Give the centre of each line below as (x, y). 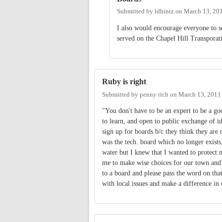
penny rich (154, 94)
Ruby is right (124, 82)
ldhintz (164, 12)
